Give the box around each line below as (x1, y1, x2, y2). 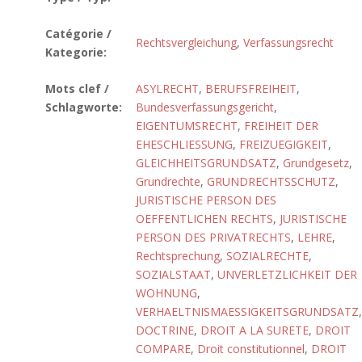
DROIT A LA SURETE (200, 322, 309, 338)
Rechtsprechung (136, 248, 220, 263)
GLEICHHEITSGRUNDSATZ (136, 155, 276, 170)
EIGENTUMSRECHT (136, 118, 238, 133)
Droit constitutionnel (197, 341, 305, 356)
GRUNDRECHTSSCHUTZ (207, 174, 335, 189)
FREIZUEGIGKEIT (239, 137, 328, 152)
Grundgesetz (283, 155, 349, 170)
